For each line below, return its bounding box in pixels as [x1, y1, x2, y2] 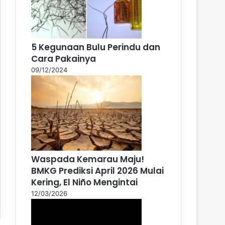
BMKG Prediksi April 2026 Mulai [31, 164, 164, 177]
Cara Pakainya [31, 52, 96, 65]
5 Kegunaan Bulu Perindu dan [31, 41, 160, 53]
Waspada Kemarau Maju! [31, 153, 144, 165]
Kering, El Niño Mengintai [31, 176, 140, 188]
